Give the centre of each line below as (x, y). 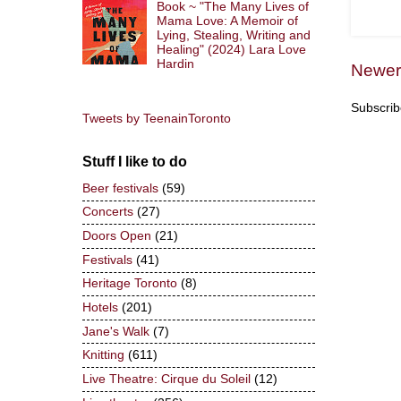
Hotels (100, 307)
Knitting (103, 355)
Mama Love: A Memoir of (227, 21)
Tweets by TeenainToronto (157, 118)
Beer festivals (120, 188)
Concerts (108, 212)
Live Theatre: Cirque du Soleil (166, 379)
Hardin (175, 64)
